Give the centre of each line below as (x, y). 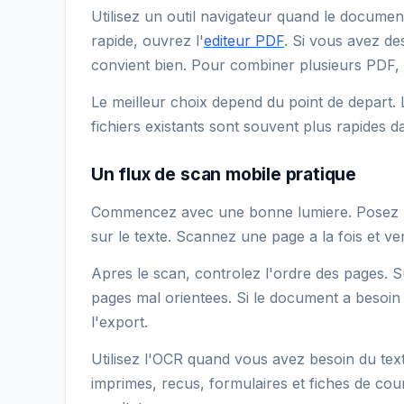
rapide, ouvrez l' (147, 40)
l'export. (119, 321)
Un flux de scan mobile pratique (224, 174)
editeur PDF (244, 40)
